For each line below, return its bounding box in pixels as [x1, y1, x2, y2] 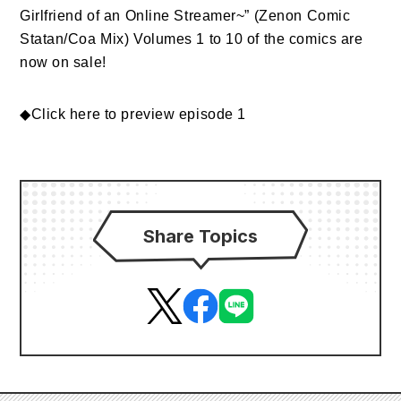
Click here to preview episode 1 [30, 107, 246, 122]
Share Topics [143, 226, 258, 247]
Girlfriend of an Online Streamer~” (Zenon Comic [20, 8, 351, 23]
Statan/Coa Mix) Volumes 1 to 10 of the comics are [20, 31, 363, 47]
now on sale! [20, 55, 107, 70]
